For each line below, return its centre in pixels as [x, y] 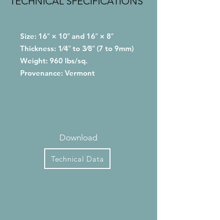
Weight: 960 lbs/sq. [54, 61]
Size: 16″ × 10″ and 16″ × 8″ [67, 36]
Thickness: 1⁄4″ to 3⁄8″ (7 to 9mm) [77, 48]
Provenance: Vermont [57, 73]
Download [78, 137]
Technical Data [77, 159]
